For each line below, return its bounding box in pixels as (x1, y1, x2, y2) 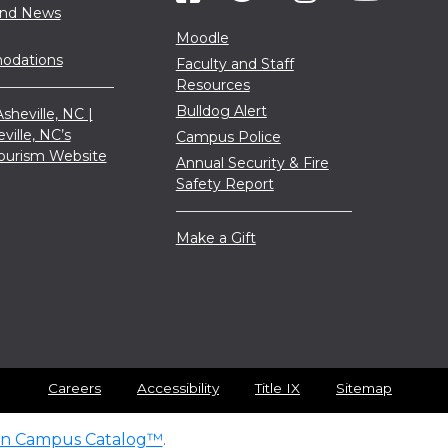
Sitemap (336, 380, 392, 396)
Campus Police (175, 128, 281, 146)
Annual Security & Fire (175, 154, 329, 172)
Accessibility (137, 380, 219, 396)
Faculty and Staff (175, 55, 294, 73)
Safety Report (175, 175, 274, 193)
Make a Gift (175, 229, 256, 247)
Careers (48, 380, 101, 396)
